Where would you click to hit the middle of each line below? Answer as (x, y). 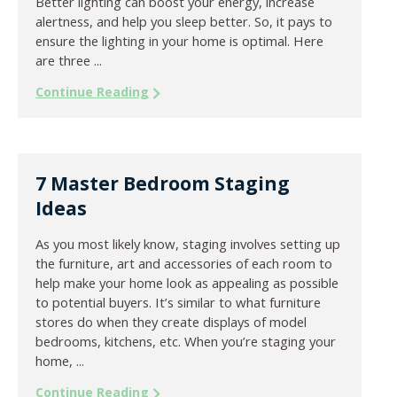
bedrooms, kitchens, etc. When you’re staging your (186, 342)
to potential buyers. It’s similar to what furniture (178, 303)
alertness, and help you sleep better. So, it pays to (184, 22)
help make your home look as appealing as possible (187, 283)
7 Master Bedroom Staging (163, 184)
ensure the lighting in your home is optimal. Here (179, 41)
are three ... (69, 61)
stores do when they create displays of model (171, 322)
